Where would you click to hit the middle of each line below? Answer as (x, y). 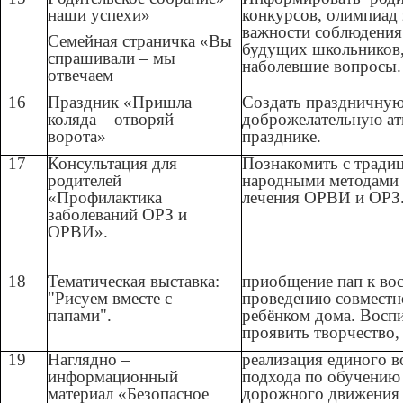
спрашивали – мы (112, 58)
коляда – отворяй (111, 120)
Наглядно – (90, 360)
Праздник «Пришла (120, 103)
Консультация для (113, 164)
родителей (85, 181)
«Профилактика (105, 198)
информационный (113, 377)
